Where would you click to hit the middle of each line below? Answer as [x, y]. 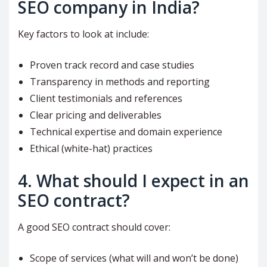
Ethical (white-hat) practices [91, 149]
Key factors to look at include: [83, 34]
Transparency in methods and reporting [120, 82]
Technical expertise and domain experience [126, 132]
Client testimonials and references [106, 99]
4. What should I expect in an [133, 181]
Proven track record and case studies [112, 65]
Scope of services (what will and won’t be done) [134, 258]
